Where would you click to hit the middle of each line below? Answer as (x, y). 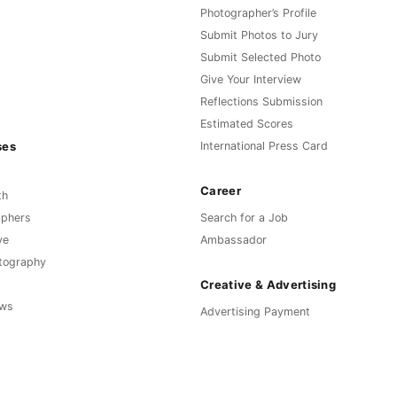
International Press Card (264, 146)
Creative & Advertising (269, 284)
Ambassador (234, 240)
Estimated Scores (247, 124)
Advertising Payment (255, 312)
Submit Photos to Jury (259, 35)
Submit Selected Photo (261, 58)
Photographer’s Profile (258, 13)
